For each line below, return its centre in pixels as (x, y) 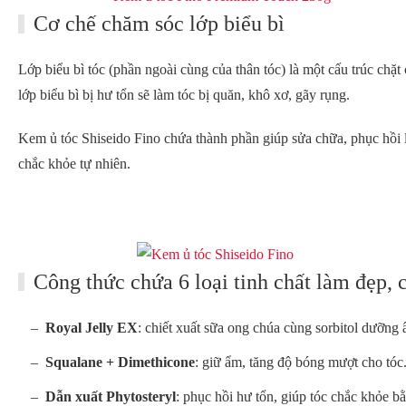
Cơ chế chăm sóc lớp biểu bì (159, 24)
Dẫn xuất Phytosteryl (111, 396)
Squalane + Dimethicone (120, 362)
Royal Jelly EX (92, 327)
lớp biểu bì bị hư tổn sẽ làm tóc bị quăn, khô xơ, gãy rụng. (184, 95)
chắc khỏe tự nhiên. (74, 164)
